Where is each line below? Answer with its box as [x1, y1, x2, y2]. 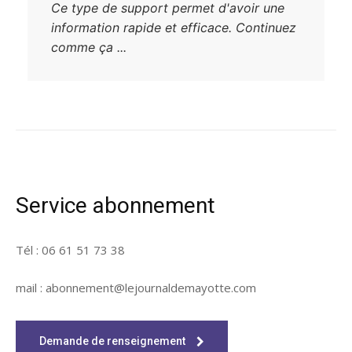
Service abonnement [16, 192, 215, 219]
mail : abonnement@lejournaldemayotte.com [16, 280, 256, 296]
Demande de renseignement [39, 335, 185, 348]
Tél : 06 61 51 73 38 [16, 242, 125, 258]
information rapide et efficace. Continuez [51, 20, 296, 36]
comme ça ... [51, 39, 126, 56]
